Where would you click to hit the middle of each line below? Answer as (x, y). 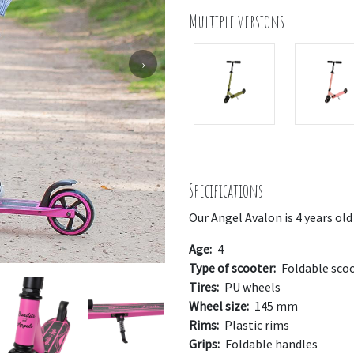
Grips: (204, 344)
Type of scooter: (232, 268)
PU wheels (251, 287)
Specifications (226, 190)
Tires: (204, 287)
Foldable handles (270, 344)
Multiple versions (237, 21)
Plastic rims (256, 325)
